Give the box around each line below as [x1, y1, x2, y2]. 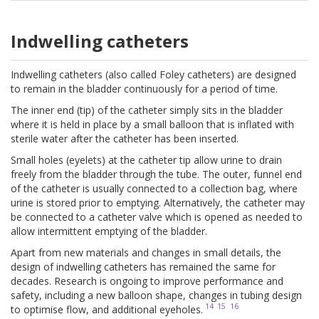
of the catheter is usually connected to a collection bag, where [11, 181, 298, 195]
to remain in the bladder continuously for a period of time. [11, 81, 278, 95]
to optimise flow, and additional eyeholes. [11, 302, 203, 316]
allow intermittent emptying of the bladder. [11, 224, 207, 238]
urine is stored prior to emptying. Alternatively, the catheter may [11, 195, 305, 209]
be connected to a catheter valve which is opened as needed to [11, 209, 303, 224]
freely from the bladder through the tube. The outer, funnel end [11, 167, 302, 181]
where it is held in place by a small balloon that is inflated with [11, 117, 294, 131]
